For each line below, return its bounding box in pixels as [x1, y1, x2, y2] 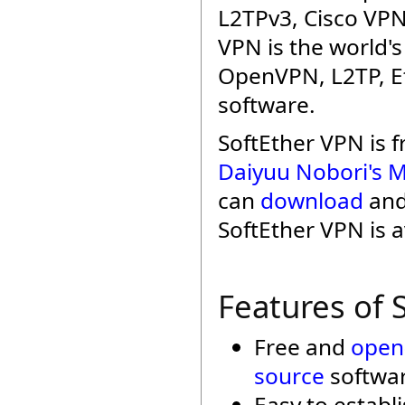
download [260, 185, 363, 215]
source [254, 361, 325, 391]
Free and [254, 332, 351, 362]
